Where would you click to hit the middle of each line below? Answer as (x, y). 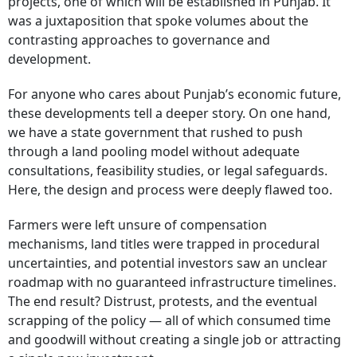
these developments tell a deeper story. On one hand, (169, 113)
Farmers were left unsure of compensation (137, 225)
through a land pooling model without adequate (154, 151)
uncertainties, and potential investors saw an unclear (168, 263)
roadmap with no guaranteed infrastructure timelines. (172, 282)
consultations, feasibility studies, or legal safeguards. (168, 171)
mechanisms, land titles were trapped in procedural (164, 244)
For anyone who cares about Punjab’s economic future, (175, 94)
